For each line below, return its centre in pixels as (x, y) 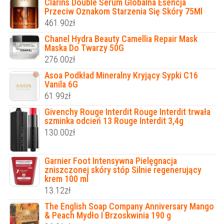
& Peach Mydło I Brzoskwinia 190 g (108, 215)
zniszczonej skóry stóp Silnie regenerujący (123, 170)
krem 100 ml (66, 179)
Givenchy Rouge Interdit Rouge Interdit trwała (127, 112)
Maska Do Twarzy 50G (84, 48)
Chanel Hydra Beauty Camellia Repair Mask (121, 39)
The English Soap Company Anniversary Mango (129, 206)
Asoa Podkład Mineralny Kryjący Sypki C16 (121, 75)
